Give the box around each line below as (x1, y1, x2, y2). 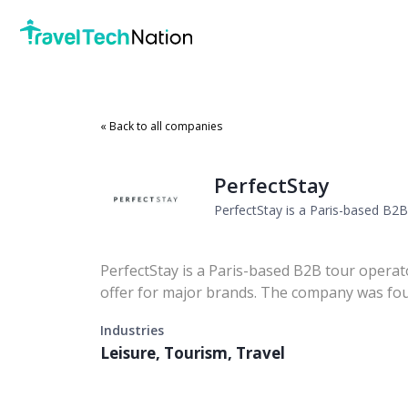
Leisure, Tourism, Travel (100, 342, 285, 363)
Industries (100, 321, 164, 339)
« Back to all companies (100, 118, 222, 134)
